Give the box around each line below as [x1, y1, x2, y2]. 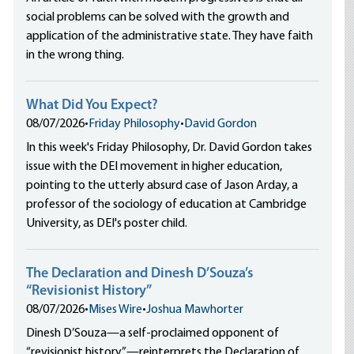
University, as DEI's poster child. [26, 217, 188, 230]
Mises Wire [88, 303, 143, 316]
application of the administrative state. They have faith [26, 30, 314, 43]
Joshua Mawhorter [146, 303, 244, 316]
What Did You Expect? [26, 98, 159, 113]
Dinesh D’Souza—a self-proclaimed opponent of [26, 327, 280, 340]
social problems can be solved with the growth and [26, 11, 290, 24]
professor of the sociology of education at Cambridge [26, 198, 307, 211]
